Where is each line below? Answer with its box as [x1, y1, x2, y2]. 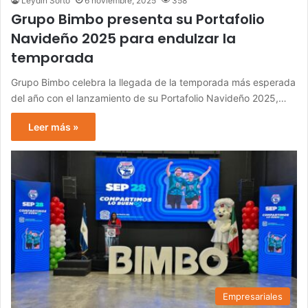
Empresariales [223, 291, 283, 302]
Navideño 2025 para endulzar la [11, 29, 236, 49]
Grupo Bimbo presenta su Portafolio [11, 10, 265, 30]
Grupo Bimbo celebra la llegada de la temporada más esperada [11, 76, 296, 89]
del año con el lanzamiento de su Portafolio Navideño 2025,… [11, 92, 287, 104]
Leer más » [28, 121, 78, 133]
